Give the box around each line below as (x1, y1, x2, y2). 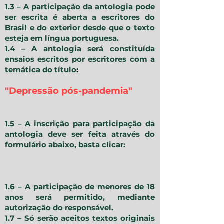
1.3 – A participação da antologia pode (5, 2, 155, 12)
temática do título (5, 65, 76, 75)
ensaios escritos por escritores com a (5, 54, 155, 64)
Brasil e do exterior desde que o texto (5, 23, 155, 33)
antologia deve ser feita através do (5, 129, 155, 139)
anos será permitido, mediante (5, 192, 155, 202)
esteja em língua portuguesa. (5, 33, 119, 43)
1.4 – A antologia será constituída (5, 44, 155, 54)
